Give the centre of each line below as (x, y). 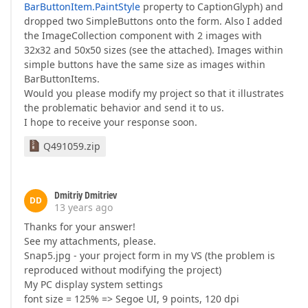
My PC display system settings (93, 284)
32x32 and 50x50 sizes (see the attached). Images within (154, 50)
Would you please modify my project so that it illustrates (154, 93)
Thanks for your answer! (80, 227)
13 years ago (84, 207)
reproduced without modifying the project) (123, 270)
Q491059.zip (72, 146)
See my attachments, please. (90, 241)
